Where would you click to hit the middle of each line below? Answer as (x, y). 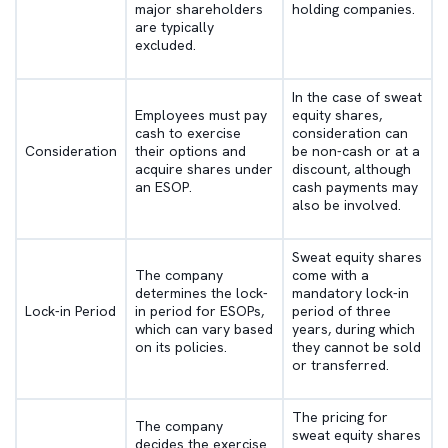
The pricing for (340, 417)
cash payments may (355, 187)
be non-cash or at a (356, 151)
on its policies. (181, 347)
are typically (174, 27)
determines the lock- (201, 293)
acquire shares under (204, 169)
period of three (341, 311)
